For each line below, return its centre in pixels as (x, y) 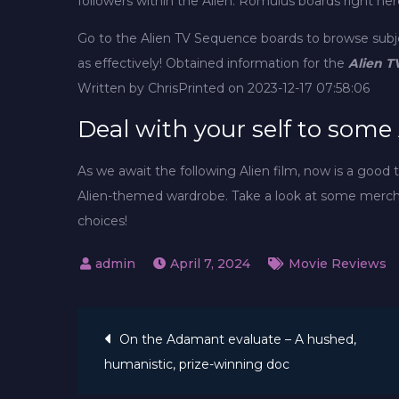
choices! (102, 220)
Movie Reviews (338, 263)
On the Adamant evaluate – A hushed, (238, 339)
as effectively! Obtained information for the (213, 63)
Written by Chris (128, 88)
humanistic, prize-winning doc (197, 364)
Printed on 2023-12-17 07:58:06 (274, 88)
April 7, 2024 (210, 263)
